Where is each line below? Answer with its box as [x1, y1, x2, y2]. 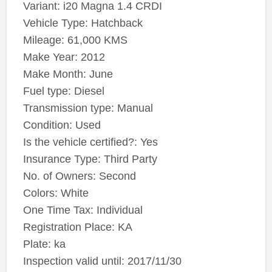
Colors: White [22, 187, 89, 200]
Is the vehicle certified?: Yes [22, 136, 158, 149]
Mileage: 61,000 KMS [22, 34, 127, 47]
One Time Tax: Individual [22, 204, 143, 217]
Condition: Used [22, 119, 101, 132]
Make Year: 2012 [22, 51, 105, 64]
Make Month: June [22, 68, 113, 81]
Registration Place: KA [22, 221, 132, 234]
